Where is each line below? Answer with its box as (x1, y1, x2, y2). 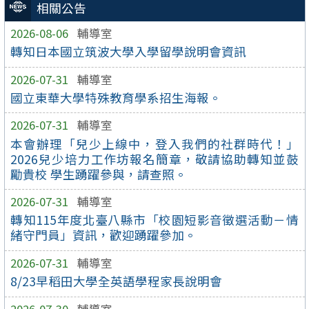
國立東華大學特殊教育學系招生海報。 (10, 88, 222, 106)
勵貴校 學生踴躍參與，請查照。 (10, 165, 188, 183)
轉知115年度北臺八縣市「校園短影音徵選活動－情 (10, 211, 299, 229)
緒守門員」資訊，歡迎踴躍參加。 (10, 226, 197, 244)
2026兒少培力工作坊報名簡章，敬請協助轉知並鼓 (10, 150, 299, 168)
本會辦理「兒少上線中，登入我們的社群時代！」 (10, 134, 299, 152)
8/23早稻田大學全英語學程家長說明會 (10, 272, 223, 290)
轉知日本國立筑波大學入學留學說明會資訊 (10, 42, 247, 60)
